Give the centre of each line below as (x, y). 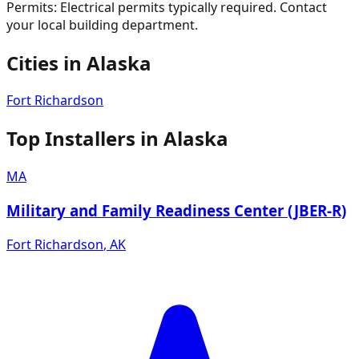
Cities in (46, 63)
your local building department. (102, 24)
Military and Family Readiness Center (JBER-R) (176, 210)
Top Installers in (85, 139)
